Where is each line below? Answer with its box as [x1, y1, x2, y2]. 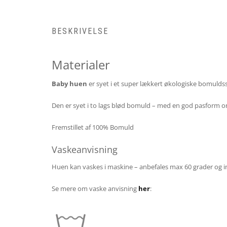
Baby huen [52, 79, 87, 89]
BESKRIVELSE [52, 26, 108, 36]
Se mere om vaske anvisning [52, 184, 138, 194]
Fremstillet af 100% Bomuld [52, 123, 134, 132]
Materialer [52, 56, 110, 73]
